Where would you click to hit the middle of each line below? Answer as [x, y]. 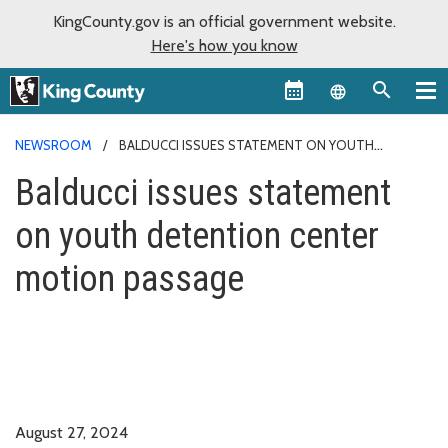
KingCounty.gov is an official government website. [224, 21]
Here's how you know [224, 45]
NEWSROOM [53, 144]
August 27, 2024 [71, 432]
